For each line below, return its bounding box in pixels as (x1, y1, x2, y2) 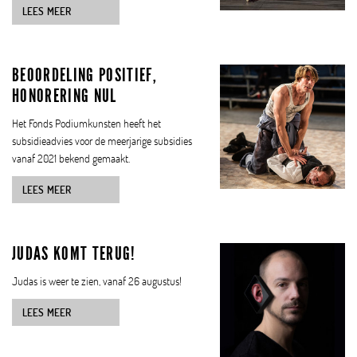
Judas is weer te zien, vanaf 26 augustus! (12, 273, 182, 288)
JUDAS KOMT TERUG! (12, 241, 136, 265)
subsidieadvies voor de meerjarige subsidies (12, 132, 192, 148)
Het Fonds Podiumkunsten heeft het (12, 115, 161, 131)
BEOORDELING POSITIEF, (12, 63, 157, 86)
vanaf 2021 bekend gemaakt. (12, 150, 130, 166)
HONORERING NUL (12, 84, 117, 107)
